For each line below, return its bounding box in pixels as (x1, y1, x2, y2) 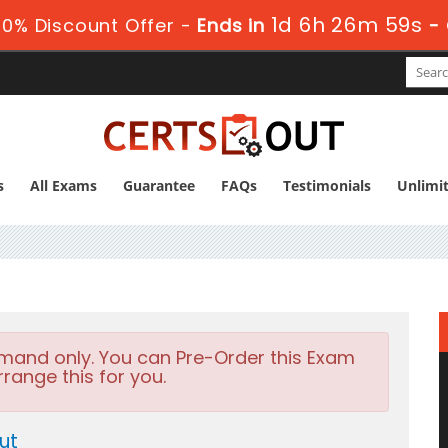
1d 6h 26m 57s (271, 11, 423, 39)
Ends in (191, 13, 272, 38)
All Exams (29, 176, 97, 195)
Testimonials (282, 176, 371, 195)
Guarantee (122, 176, 195, 195)
